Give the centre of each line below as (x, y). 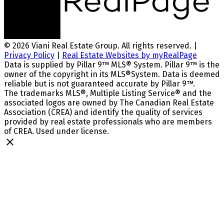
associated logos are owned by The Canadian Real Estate (109, 103)
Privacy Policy (29, 55)
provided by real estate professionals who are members (108, 122)
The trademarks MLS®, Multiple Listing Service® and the (108, 93)
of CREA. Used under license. (56, 131)
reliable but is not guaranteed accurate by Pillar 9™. (99, 84)
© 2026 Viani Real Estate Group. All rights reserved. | (100, 46)
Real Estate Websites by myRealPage (129, 55)
